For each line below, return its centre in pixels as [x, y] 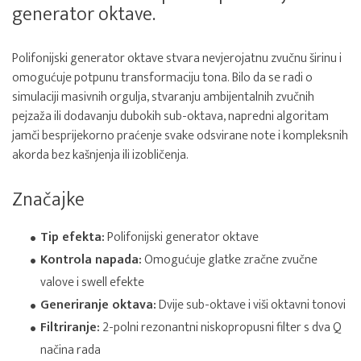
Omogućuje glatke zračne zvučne [230, 260]
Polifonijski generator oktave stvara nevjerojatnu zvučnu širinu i [177, 58]
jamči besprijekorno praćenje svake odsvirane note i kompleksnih [180, 136]
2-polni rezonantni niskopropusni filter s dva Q [221, 328]
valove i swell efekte [92, 282]
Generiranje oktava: [98, 305]
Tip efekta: [73, 237]
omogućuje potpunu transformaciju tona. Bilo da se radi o [162, 78]
